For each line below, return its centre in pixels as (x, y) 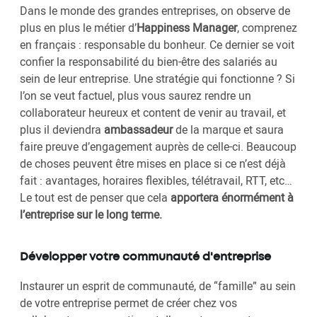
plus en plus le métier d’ (78, 28)
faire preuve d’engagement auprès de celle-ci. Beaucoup (158, 147)
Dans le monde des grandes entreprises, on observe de (155, 11)
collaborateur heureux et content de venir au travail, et (153, 113)
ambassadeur (137, 130)
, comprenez (267, 28)
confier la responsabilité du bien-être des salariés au (149, 62)
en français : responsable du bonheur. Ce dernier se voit (157, 45)
